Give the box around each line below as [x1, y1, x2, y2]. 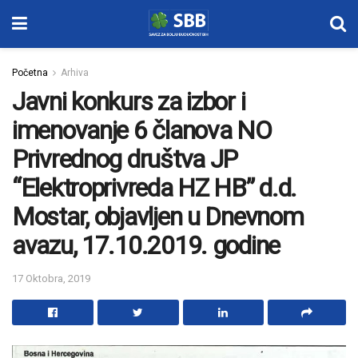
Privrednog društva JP [12, 144, 238, 174]
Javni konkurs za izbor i [12, 86, 245, 117]
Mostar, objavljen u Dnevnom [12, 201, 304, 232]
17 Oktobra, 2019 [12, 272, 90, 284]
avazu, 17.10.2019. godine [12, 230, 280, 261]
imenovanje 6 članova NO [12, 115, 272, 145]
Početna [12, 67, 48, 78]
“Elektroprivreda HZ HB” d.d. [12, 173, 297, 203]
